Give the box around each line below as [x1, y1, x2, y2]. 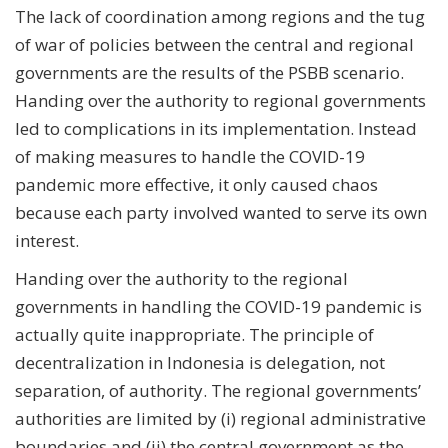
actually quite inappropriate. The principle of [15, 322, 374, 346]
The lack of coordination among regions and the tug [15, 4, 425, 28]
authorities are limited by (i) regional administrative [15, 406, 426, 430]
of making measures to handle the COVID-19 [15, 144, 365, 168]
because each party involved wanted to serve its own [15, 200, 427, 224]
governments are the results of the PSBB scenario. [15, 60, 404, 84]
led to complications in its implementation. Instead [15, 116, 417, 140]
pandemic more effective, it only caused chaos [15, 172, 378, 196]
